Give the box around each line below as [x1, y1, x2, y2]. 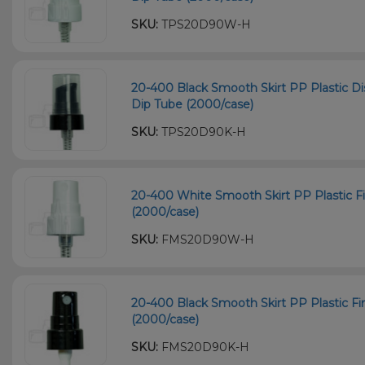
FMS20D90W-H [158, 231, 255, 247]
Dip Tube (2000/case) [131, 96, 254, 112]
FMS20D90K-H [158, 339, 250, 354]
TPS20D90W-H [158, 16, 252, 32]
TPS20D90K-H [158, 124, 247, 139]
